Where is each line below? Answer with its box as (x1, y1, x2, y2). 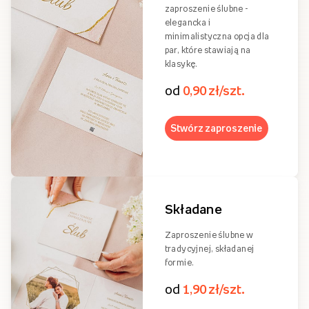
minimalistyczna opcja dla (164, 31, 270, 41)
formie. (164, 257, 194, 267)
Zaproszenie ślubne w (164, 230, 254, 239)
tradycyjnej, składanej (164, 243, 255, 253)
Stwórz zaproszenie (170, 122, 263, 133)
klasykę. (164, 59, 197, 68)
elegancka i (164, 17, 211, 27)
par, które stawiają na (164, 45, 251, 54)
